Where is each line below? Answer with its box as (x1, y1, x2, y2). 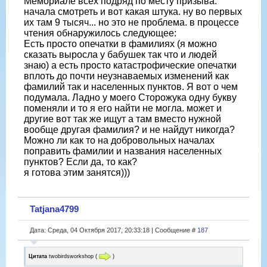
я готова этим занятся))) (24, 167, 130, 178)
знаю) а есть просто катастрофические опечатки (24, 60, 237, 71)
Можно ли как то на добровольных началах (24, 135, 215, 146)
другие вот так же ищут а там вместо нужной (24, 114, 221, 125)
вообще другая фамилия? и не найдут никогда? (24, 125, 235, 135)
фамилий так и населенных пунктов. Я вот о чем (24, 82, 238, 92)
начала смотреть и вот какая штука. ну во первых (24, 7, 242, 17)
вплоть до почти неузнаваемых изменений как (24, 71, 229, 82)
